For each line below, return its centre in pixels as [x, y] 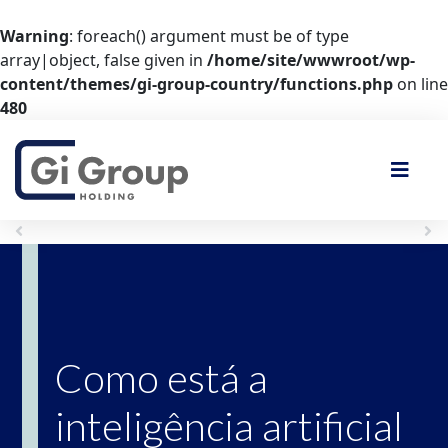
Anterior [52, 231]
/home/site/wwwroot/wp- [311, 60]
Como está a [161, 378]
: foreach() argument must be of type [209, 36]
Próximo [394, 231]
